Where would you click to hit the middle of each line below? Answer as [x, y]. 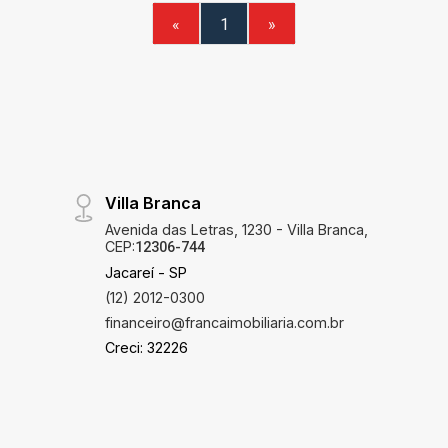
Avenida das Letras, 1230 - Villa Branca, [236, 230]
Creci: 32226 [146, 348]
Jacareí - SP [145, 273]
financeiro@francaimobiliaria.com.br [224, 323]
